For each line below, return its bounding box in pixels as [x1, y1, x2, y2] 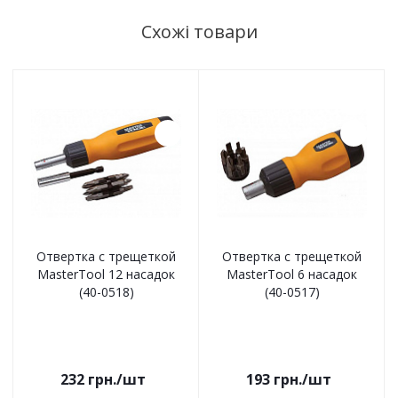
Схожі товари [140, 20, 258, 44]
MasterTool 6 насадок [227, 266, 357, 283]
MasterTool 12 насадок [37, 266, 175, 283]
